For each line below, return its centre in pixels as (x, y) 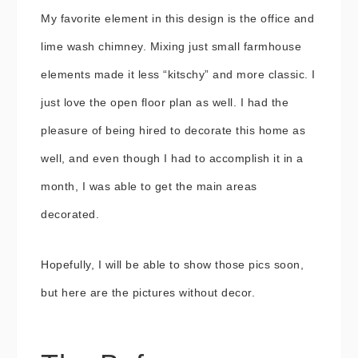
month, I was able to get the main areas (149, 186)
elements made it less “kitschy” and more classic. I (178, 74)
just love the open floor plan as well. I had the (165, 102)
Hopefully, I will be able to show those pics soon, (172, 265)
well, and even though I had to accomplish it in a (172, 158)
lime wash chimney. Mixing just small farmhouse (171, 46)
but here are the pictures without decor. (148, 292)
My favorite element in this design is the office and (177, 18)
